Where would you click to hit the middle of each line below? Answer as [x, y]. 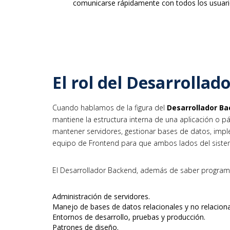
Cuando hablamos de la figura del [110, 108]
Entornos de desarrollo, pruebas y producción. [129, 217]
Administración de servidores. [101, 197]
